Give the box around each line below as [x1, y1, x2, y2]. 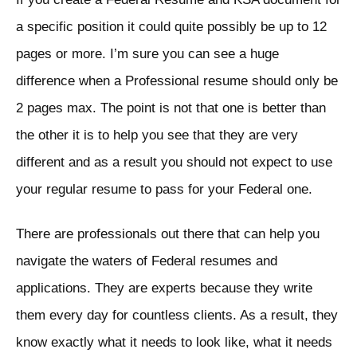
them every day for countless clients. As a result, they [16, 308, 338, 324]
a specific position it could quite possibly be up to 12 [16, 19, 327, 35]
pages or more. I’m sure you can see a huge [16, 46, 279, 62]
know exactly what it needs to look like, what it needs [16, 335, 332, 351]
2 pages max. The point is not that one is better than [16, 100, 326, 116]
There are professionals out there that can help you [16, 226, 320, 242]
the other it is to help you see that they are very [16, 127, 298, 143]
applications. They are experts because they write [16, 280, 312, 296]
